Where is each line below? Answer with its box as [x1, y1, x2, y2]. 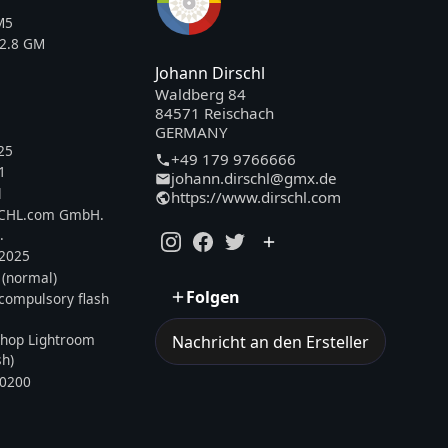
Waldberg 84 [154, 84, 246, 105]
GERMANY [154, 122, 228, 143]
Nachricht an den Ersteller [171, 330, 369, 353]
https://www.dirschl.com [170, 187, 341, 208]
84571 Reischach [154, 103, 274, 124]
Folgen [185, 285, 240, 308]
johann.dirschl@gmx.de [170, 168, 337, 189]
